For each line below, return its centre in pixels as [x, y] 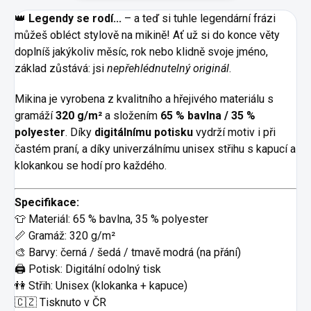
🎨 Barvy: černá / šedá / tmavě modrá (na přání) [128, 252]
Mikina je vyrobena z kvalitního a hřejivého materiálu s [144, 99]
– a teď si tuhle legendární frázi [199, 18]
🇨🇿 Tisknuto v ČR [60, 302]
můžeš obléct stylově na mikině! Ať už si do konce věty [147, 35]
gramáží [35, 115]
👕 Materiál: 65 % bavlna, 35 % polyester [111, 219]
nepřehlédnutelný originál [168, 68]
